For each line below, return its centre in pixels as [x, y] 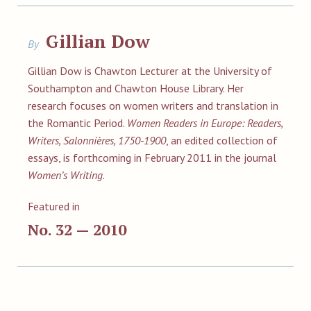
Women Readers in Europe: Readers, [205, 123]
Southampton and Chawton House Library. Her [136, 88]
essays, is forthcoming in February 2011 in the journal [152, 158]
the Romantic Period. [77, 123]
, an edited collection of [222, 140]
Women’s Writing [65, 175]
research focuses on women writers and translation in [153, 106]
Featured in [54, 206]
